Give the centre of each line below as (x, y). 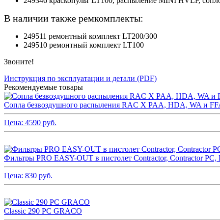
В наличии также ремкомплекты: (74, 18)
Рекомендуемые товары (43, 87)
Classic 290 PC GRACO (43, 211)
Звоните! (19, 61)
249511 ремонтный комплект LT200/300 (90, 36)
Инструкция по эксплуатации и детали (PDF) (80, 78)
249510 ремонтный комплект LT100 (84, 45)
